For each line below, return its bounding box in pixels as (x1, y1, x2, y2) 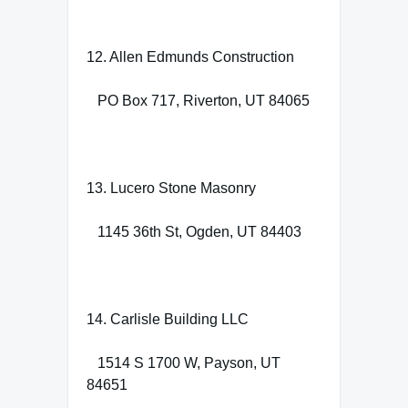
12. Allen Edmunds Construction (87, 48, 294, 65)
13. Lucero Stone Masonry (87, 179, 256, 196)
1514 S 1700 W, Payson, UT (87, 354, 280, 371)
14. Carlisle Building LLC (87, 311, 249, 327)
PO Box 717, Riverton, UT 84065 (87, 92, 310, 108)
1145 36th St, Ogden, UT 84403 (87, 223, 301, 240)
